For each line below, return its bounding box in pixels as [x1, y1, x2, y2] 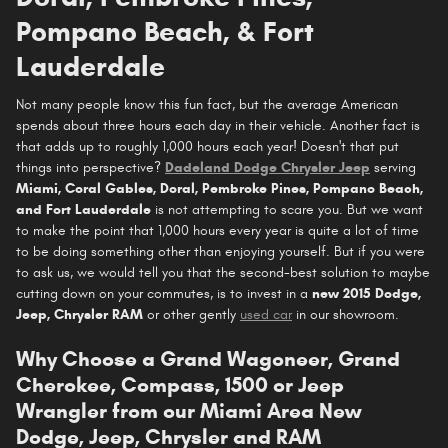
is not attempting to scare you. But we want [151, 201, 423, 219]
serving [370, 159, 416, 177]
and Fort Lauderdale [16, 201, 151, 219]
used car [240, 306, 292, 324]
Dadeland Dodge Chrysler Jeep [165, 159, 370, 177]
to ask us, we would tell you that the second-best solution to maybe [16, 264, 430, 282]
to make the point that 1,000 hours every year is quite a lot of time [16, 222, 419, 240]
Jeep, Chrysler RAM [16, 306, 143, 324]
